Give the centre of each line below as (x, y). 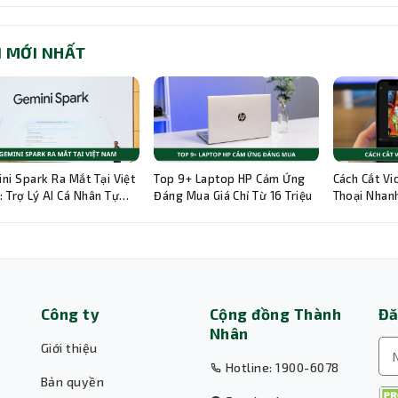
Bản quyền (73, 381)
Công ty (71, 313)
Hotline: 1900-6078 (281, 367)
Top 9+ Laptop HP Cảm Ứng (230, 178)
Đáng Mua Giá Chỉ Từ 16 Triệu (233, 195)
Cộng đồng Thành (276, 313)
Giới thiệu (69, 347)
